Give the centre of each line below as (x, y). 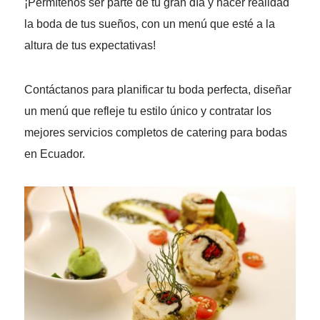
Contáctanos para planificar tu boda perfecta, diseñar (157, 90)
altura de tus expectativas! (90, 46)
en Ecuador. (54, 154)
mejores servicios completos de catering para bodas (155, 133)
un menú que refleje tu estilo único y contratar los (147, 111)
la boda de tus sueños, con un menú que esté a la (149, 24)
